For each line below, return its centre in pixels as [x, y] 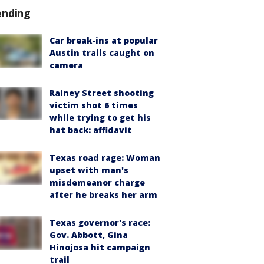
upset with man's [89, 170]
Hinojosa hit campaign [100, 247]
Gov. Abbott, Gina [89, 235]
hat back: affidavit [91, 130]
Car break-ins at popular [104, 41]
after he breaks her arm [103, 195]
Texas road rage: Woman [105, 158]
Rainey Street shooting [102, 93]
